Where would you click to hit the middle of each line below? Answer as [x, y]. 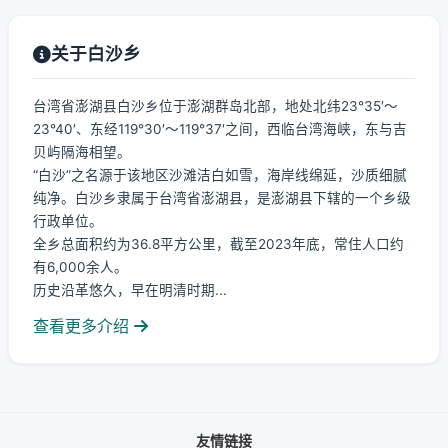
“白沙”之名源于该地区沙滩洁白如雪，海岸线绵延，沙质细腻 [220, 175]
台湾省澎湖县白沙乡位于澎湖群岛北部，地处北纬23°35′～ [215, 106]
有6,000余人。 [80, 267]
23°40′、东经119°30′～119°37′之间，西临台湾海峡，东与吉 [220, 129]
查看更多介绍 [83, 326]
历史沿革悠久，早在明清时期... [130, 290]
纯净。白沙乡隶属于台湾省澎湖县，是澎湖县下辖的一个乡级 [222, 198]
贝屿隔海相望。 [82, 152]
